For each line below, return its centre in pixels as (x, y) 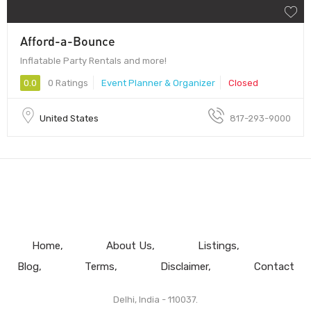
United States (69, 118)
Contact (274, 266)
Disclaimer (184, 266)
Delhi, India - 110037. (155, 299)
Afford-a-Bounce (68, 41)
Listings (217, 245)
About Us (129, 245)
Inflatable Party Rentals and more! (93, 60)
